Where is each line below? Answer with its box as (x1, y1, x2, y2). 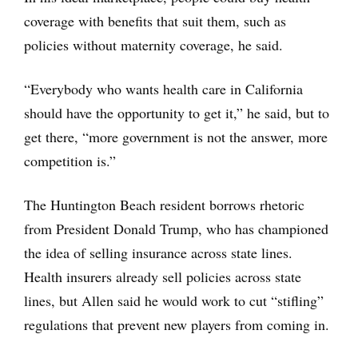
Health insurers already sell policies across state (24, 266, 301, 286)
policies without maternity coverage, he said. (24, 34, 283, 54)
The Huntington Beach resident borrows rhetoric (24, 194, 304, 214)
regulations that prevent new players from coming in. (24, 314, 329, 334)
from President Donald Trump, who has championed (24, 218, 328, 238)
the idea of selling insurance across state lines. (24, 242, 292, 262)
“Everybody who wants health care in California (24, 78, 303, 98)
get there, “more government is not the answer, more (24, 126, 328, 146)
